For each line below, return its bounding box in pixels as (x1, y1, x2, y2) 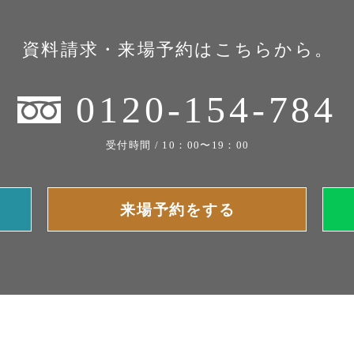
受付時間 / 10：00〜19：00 (106, 138, 250, 151)
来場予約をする (119, 198, 235, 220)
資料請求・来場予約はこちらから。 (22, 39, 334, 59)
